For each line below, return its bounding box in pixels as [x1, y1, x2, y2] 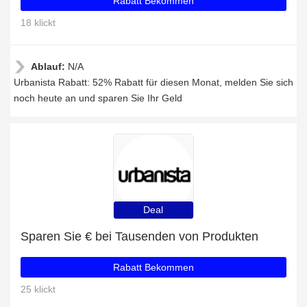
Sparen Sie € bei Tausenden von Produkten [21, 230, 258, 243]
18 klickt [21, 17, 56, 28]
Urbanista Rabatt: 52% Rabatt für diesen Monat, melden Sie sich [14, 77, 293, 88]
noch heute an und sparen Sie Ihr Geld [14, 93, 182, 103]
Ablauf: [31, 61, 68, 72]
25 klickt [21, 284, 56, 295]
